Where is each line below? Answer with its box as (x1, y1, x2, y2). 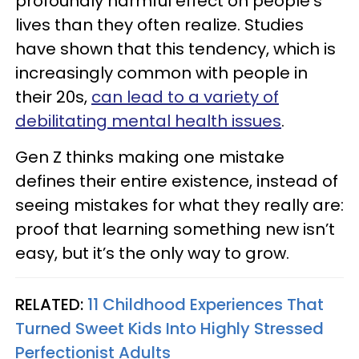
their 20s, (15, 85, 91, 108)
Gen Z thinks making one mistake (15, 145, 284, 168)
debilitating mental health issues (15, 109, 281, 132)
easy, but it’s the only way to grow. (15, 241, 289, 264)
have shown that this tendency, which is (15, 37, 336, 60)
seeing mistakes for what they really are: (15, 193, 344, 216)
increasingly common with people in (15, 61, 308, 84)
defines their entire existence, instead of (15, 169, 338, 192)
